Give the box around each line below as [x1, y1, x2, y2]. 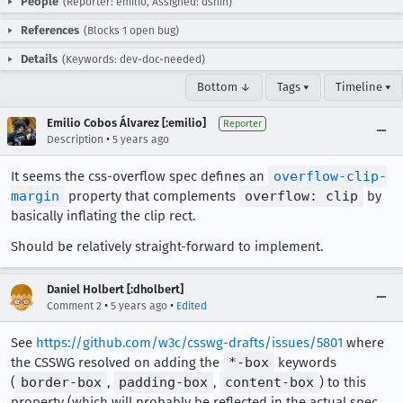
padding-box [119, 374, 208, 390]
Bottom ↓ [197, 80, 251, 94]
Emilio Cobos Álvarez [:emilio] [47, 116, 206, 130]
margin [11, 188, 59, 204]
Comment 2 [47, 300, 102, 312]
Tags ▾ [277, 80, 309, 94]
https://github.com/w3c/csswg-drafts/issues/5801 [36, 335, 343, 351]
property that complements [65, 188, 239, 204]
